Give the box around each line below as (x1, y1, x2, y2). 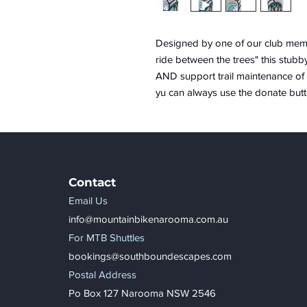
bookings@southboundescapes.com (69, 249, 232, 262)
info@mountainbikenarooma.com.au (69, 212, 228, 225)
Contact (69, 175, 116, 189)
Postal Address (69, 268, 136, 280)
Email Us (69, 194, 108, 206)
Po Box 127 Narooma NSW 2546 (69, 286, 216, 299)
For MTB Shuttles (69, 231, 145, 243)
